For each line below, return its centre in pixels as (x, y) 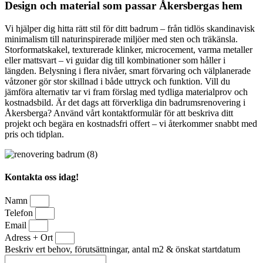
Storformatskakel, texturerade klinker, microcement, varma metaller (129, 49)
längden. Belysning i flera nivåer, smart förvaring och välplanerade (128, 70)
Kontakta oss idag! (42, 177)
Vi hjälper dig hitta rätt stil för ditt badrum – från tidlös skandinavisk (130, 28)
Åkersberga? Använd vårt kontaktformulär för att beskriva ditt (119, 113)
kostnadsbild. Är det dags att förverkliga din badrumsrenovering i (125, 102)
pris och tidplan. (34, 134)
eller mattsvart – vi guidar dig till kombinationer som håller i (115, 60)
